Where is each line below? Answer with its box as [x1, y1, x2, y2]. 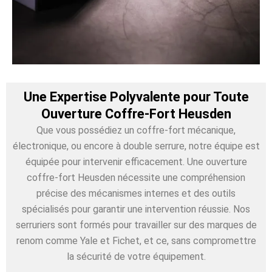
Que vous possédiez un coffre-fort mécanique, [36, 124, 236, 136]
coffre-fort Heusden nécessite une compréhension [27, 171, 245, 183]
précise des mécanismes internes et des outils [36, 187, 236, 199]
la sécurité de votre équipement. [66, 250, 206, 262]
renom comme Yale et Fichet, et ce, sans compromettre [16, 234, 256, 246]
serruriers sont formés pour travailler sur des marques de [15, 219, 257, 231]
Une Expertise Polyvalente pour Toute [23, 89, 249, 104]
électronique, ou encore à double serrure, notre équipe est [12, 140, 260, 152]
